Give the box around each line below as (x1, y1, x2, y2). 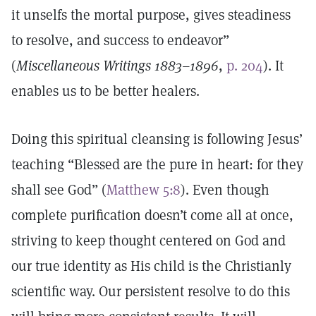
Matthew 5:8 (107, 181, 181, 199)
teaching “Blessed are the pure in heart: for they (11, 155, 303, 174)
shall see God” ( (11, 181, 107, 199)
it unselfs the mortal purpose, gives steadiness (11, 6, 291, 24)
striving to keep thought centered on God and (11, 231, 286, 250)
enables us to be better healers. (11, 82, 200, 100)
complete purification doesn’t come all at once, (11, 206, 293, 224)
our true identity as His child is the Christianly (11, 257, 291, 275)
